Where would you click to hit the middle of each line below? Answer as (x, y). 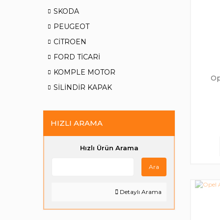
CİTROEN (70, 42)
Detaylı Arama (140, 192)
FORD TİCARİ (77, 57)
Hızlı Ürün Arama (109, 148)
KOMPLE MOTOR (84, 72)
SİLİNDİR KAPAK (83, 87)
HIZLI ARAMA (77, 123)
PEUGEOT (71, 27)
